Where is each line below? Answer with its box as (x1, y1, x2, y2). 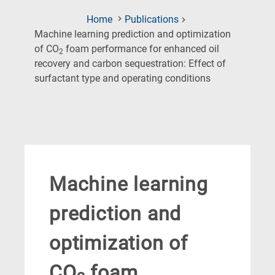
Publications (125, 14, 179, 26)
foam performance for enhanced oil (63, 43, 219, 55)
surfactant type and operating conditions (34, 72, 211, 85)
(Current (210, 72, 244, 84)
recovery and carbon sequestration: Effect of (34, 58, 226, 70)
